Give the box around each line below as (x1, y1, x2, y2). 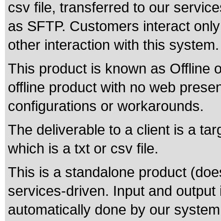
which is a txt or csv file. (8, 141, 162, 156)
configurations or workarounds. (8, 98, 204, 114)
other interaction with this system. (8, 37, 219, 53)
